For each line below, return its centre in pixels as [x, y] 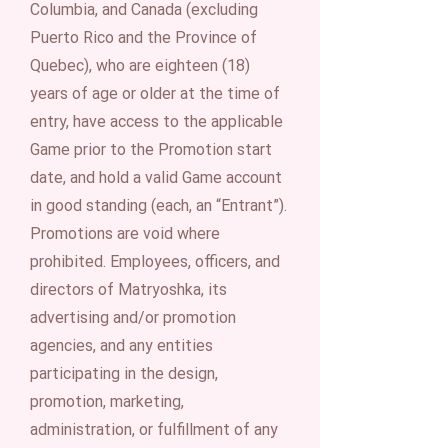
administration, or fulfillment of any [154, 429]
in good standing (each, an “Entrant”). [158, 205]
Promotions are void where [125, 233]
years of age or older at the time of [155, 93]
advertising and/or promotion [133, 317]
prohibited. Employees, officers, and [155, 261]
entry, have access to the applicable [156, 121]
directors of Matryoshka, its [128, 289]
